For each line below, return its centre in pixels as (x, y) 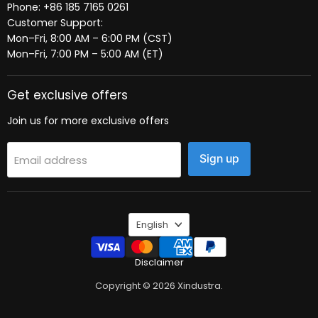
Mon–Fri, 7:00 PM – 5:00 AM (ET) (85, 54)
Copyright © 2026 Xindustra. (159, 285)
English (152, 224)
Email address (51, 160)
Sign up (219, 159)
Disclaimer (159, 262)
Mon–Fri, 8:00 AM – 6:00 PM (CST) (90, 38)
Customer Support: (55, 22)
